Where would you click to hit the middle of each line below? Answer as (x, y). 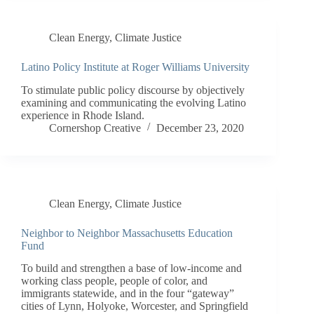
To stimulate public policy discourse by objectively (133, 90)
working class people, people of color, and (114, 281)
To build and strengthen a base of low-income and (131, 268)
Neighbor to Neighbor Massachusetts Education (127, 233)
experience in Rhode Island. (83, 115)
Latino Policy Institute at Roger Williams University (135, 67)
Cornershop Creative (95, 128)
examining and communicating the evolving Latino (134, 102)
